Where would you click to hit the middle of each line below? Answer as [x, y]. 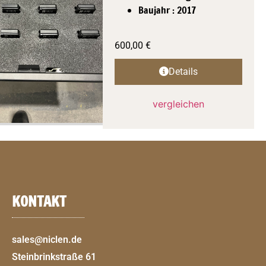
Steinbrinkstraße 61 [54, 256]
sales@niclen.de [47, 239]
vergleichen [179, 104]
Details [183, 71]
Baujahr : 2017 [167, 10]
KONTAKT [39, 201]
